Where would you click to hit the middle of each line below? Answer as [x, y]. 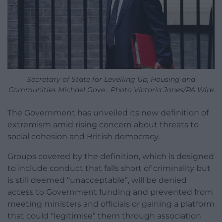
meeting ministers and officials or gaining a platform [111, 204]
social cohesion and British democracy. [83, 137]
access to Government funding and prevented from [110, 192]
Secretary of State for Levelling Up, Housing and [111, 80]
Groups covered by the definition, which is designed [111, 157]
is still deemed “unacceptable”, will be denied [97, 180]
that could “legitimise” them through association [104, 216]
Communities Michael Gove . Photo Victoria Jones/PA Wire [111, 90]
